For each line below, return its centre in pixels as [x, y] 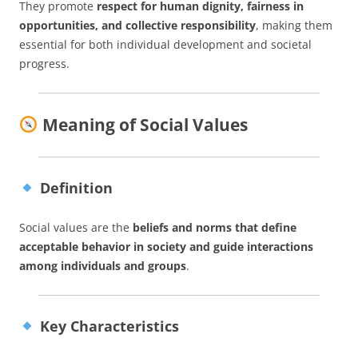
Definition [74, 187]
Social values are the [76, 227]
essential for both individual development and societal [165, 44]
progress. [44, 63]
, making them [294, 25]
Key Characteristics [107, 326]
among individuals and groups [103, 265]
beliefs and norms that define [215, 227]
